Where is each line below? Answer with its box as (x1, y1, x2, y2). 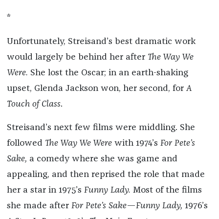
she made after (6, 201, 71, 210)
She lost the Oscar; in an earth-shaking (27, 68, 188, 77)
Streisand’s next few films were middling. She (6, 123, 195, 132)
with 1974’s (114, 138, 160, 148)
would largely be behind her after (6, 52, 148, 62)
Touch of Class (6, 99, 61, 109)
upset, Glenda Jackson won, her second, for (6, 84, 186, 93)
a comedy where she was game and (29, 154, 177, 163)
